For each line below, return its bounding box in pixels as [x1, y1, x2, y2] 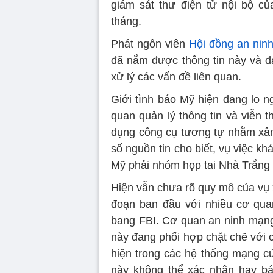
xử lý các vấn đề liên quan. [111, 70, 241, 83]
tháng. [111, 15, 141, 27]
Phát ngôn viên [111, 37, 190, 50]
